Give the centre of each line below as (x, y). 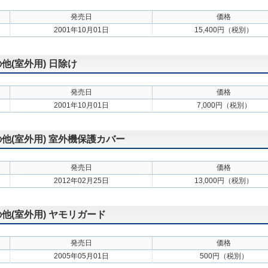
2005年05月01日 (81, 256)
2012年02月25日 (81, 181)
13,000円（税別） (224, 181)
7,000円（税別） (224, 105)
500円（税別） (224, 256)
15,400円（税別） (224, 30)
